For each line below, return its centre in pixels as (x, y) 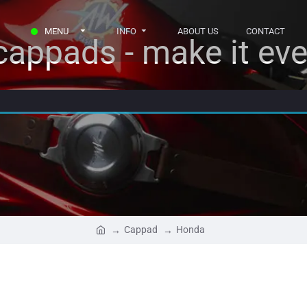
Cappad (140, 230)
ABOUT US (198, 31)
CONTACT (266, 31)
